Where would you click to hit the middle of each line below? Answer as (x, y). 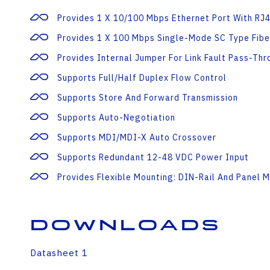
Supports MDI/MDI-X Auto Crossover (137, 137)
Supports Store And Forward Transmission (148, 98)
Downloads (126, 225)
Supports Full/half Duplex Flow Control (142, 78)
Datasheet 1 (59, 253)
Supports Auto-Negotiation (116, 118)
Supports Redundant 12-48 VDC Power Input (153, 157)
